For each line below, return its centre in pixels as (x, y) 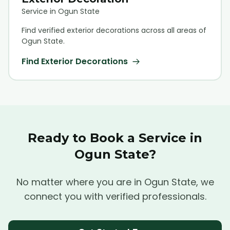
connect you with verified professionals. (115, 196)
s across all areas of (171, 30)
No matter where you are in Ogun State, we (115, 182)
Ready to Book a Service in (115, 138)
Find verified (44, 30)
